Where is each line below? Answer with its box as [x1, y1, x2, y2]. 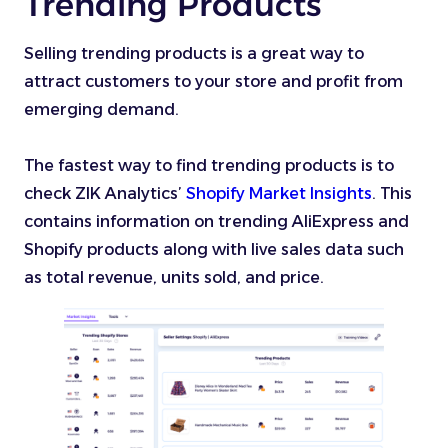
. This [372, 183, 412, 203]
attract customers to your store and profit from [24, 71, 403, 91]
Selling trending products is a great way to [24, 43, 364, 63]
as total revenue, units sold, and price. [24, 267, 332, 287]
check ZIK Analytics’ [24, 183, 186, 203]
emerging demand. [24, 99, 179, 119]
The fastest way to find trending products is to [24, 155, 394, 175]
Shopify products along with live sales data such [24, 239, 404, 259]
